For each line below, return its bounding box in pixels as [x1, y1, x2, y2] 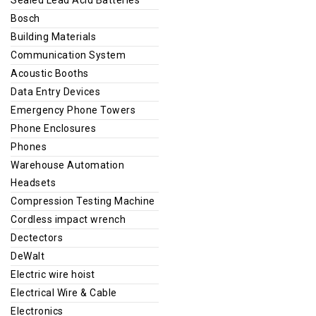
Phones [11, 140, 47, 152]
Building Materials [11, 30, 96, 42]
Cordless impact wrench [11, 213, 126, 225]
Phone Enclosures [11, 122, 96, 134]
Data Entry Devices [11, 85, 100, 97]
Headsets [11, 176, 56, 188]
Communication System [11, 49, 126, 61]
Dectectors [11, 231, 63, 243]
